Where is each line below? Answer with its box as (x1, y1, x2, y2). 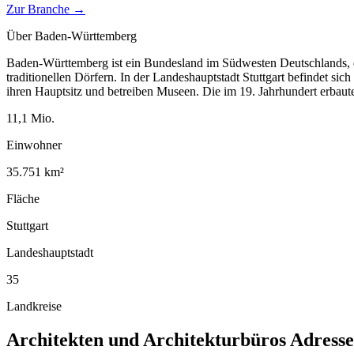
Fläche (6, 191, 40, 205)
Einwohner (6, 137, 62, 152)
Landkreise (6, 299, 62, 313)
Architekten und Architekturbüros (6, 329, 286, 350)
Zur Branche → (6, 2, 85, 16)
